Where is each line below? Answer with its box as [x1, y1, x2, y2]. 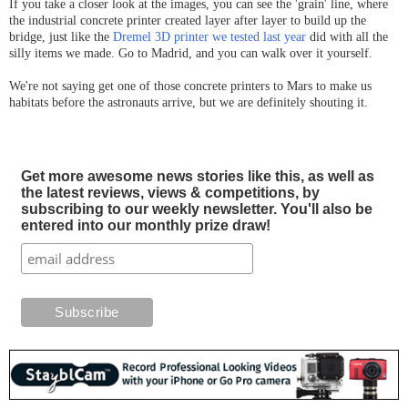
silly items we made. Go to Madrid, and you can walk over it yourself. [9, 45, 372, 60]
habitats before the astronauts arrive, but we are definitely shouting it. [9, 94, 368, 109]
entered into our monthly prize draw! [20, 217, 270, 233]
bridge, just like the [9, 28, 113, 44]
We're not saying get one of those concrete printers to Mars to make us [9, 77, 372, 93]
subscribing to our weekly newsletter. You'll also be [20, 200, 372, 217]
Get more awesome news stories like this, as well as [20, 168, 374, 184]
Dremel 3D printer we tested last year [113, 28, 306, 44]
